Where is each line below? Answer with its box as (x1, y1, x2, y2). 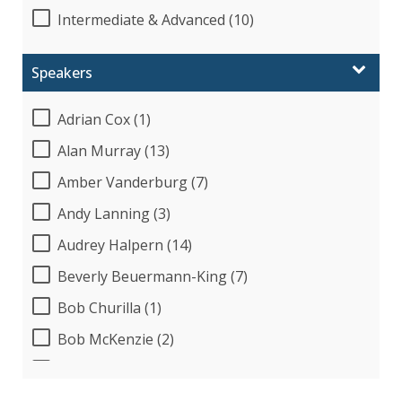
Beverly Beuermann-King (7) (57, 266, 248, 286)
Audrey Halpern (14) (57, 234, 192, 255)
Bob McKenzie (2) (57, 328, 174, 349)
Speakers (31, 62, 92, 83)
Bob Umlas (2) (57, 360, 152, 380)
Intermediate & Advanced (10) (57, 9, 254, 30)
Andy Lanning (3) (57, 203, 170, 223)
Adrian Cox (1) (57, 109, 151, 129)
